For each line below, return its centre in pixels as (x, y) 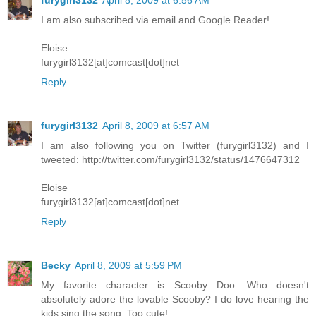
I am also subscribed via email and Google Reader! (155, 19)
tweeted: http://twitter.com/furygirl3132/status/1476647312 (170, 159)
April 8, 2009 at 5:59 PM (128, 265)
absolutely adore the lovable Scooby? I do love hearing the (175, 299)
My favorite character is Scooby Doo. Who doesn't (175, 285)
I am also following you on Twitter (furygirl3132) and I (175, 145)
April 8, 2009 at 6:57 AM (156, 125)
